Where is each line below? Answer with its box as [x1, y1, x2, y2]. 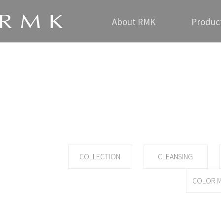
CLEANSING [158, 151, 193, 161]
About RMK [112, 15, 155, 28]
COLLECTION [79, 151, 121, 161]
